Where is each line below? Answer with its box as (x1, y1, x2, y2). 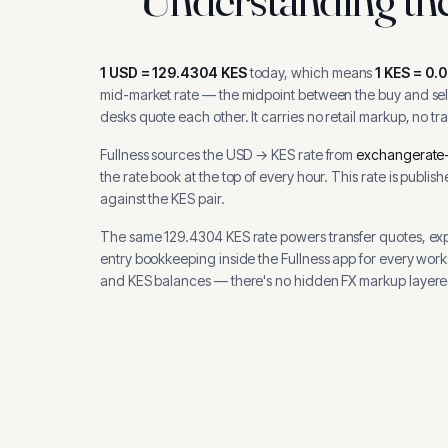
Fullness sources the (100, 146, 226, 163)
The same (100, 228, 165, 245)
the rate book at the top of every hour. (100, 168, 329, 185)
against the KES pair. (100, 190, 225, 207)
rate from (294, 146, 354, 163)
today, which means (249, 64, 373, 81)
